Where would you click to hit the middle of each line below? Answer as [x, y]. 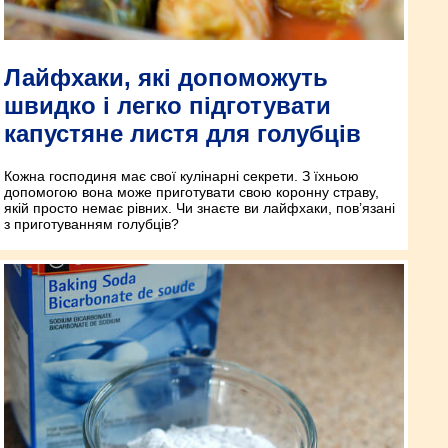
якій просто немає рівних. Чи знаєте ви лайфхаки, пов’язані [199, 207]
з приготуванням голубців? [91, 223]
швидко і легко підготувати [167, 105]
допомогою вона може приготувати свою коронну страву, [191, 191]
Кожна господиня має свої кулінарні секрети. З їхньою [181, 175]
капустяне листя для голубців [182, 133]
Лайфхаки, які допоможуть [166, 77]
